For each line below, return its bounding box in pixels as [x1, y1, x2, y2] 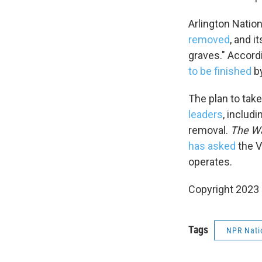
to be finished [188, 65, 251, 77]
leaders [188, 108, 223, 120]
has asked [188, 140, 236, 152]
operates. [188, 156, 232, 168]
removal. [188, 124, 230, 136]
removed [188, 33, 230, 46]
